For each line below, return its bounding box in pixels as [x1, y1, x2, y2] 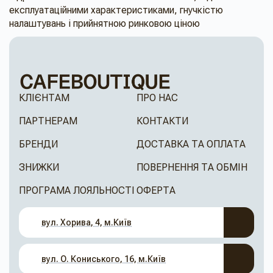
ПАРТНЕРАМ [19, 115, 77, 127]
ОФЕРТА [136, 185, 175, 196]
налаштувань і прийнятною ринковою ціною [9, 17, 200, 29]
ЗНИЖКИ [19, 161, 59, 173]
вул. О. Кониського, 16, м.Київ [41, 254, 166, 264]
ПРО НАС [136, 92, 178, 104]
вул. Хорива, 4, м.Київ [41, 218, 132, 227]
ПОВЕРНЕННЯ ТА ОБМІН [136, 161, 247, 173]
